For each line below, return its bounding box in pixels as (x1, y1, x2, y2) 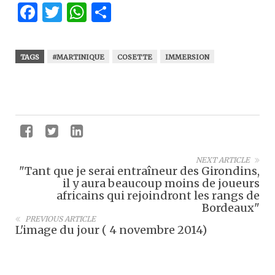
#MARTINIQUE (52, 53, 104, 61)
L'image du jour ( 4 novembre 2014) (15, 223, 207, 237)
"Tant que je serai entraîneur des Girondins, (19, 164, 260, 178)
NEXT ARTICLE (196, 155, 250, 165)
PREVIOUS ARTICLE (25, 214, 96, 223)
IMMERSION (165, 53, 209, 61)
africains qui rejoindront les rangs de (56, 188, 260, 203)
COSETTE (117, 53, 152, 61)
